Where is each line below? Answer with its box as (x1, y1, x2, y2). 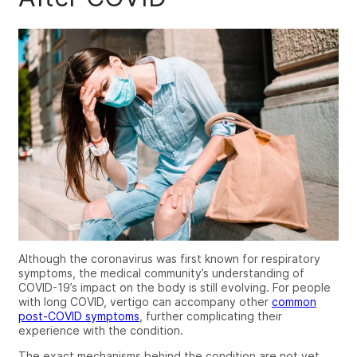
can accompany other (149, 294, 272, 308)
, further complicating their (139, 308, 282, 323)
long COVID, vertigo (44, 294, 149, 308)
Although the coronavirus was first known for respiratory (18, 251, 320, 265)
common (272, 294, 316, 308)
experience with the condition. (18, 323, 183, 337)
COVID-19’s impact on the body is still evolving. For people (18, 280, 331, 294)
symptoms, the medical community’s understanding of (18, 265, 304, 280)
